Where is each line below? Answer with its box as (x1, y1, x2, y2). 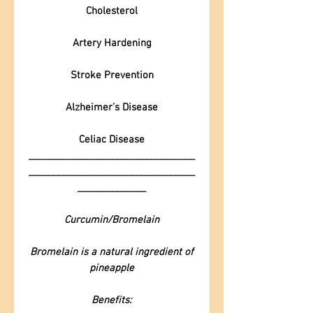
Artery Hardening (72, 37, 152, 50)
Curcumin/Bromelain (64, 214, 159, 226)
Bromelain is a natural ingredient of (30, 246, 194, 259)
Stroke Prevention (70, 69, 154, 82)
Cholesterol (86, 5, 138, 17)
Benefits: (92, 294, 131, 307)
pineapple (89, 262, 134, 275)
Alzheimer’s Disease (66, 101, 158, 114)
